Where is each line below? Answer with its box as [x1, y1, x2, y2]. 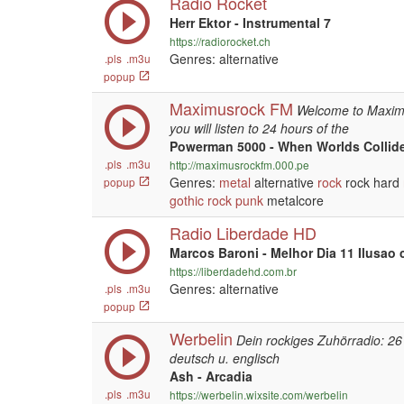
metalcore [263, 191, 324, 209]
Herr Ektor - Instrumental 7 [170, 14, 331, 32]
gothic [170, 191, 204, 209]
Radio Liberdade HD [170, 221, 317, 244]
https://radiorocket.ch [170, 33, 271, 49]
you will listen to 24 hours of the [170, 119, 349, 137]
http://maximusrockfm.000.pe [170, 157, 309, 172]
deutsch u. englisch [170, 349, 280, 367]
